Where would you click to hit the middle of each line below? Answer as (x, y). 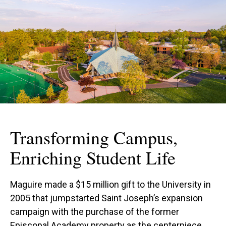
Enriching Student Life (93, 157)
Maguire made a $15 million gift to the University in (110, 184)
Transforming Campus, (94, 137)
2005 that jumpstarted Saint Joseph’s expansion (106, 198)
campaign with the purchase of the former (95, 211)
